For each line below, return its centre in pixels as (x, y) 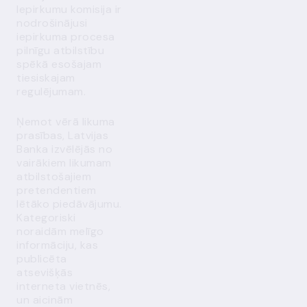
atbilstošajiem (54, 176)
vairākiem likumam (64, 163)
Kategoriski (46, 218)
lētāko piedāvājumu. (69, 204)
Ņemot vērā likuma (66, 122)
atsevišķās (45, 272)
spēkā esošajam (59, 64)
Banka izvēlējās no (64, 149)
